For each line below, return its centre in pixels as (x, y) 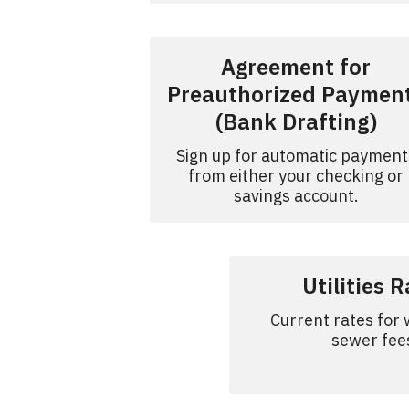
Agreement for (296, 67)
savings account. (296, 196)
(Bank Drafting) (296, 121)
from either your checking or (296, 176)
